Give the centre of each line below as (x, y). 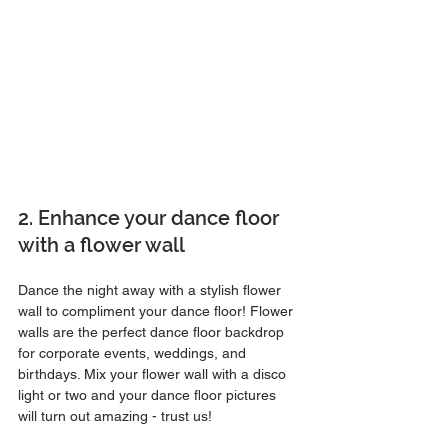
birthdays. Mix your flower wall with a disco (154, 373)
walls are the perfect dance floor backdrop (153, 331)
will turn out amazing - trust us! (115, 415)
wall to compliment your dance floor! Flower (157, 310)
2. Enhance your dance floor (151, 217)
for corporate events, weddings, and (134, 352)
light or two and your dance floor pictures (149, 394)
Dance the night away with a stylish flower (151, 289)
